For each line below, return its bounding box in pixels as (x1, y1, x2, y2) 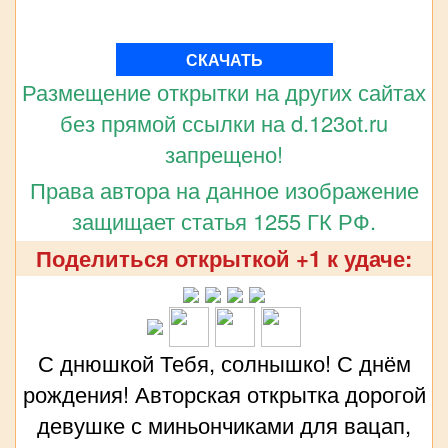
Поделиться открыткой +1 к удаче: (36, 242, 412, 275)
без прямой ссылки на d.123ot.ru (60, 107, 388, 139)
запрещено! (165, 138, 283, 170)
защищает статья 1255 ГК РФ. (72, 205, 376, 237)
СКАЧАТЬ (185, 48, 263, 72)
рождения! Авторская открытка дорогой (22, 378, 426, 410)
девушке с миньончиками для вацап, (37, 409, 411, 441)
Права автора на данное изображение (29, 174, 419, 206)
